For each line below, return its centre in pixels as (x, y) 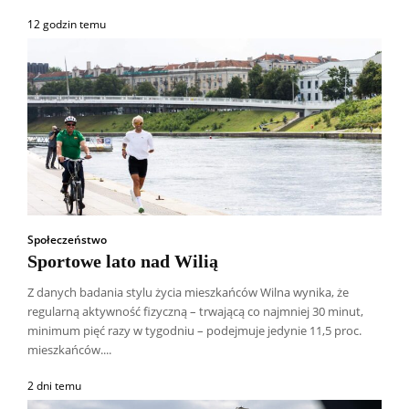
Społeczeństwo (67, 239)
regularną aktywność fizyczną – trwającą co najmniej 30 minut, (195, 311)
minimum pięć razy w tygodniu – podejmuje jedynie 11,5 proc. (194, 330)
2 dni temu (54, 385)
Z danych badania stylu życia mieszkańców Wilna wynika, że (188, 292)
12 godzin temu (67, 24)
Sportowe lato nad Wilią (123, 261)
